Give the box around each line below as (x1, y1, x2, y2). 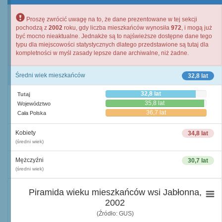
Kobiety (15, 129, 36, 136)
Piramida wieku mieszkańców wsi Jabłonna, (28, 187, 202, 197)
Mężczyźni (15, 157, 44, 164)
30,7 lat (188, 157, 208, 164)
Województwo (17, 101, 51, 107)
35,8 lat (145, 100, 165, 107)
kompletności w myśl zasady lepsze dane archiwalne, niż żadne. (16, 50, 189, 56)
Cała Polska (17, 110, 46, 116)
